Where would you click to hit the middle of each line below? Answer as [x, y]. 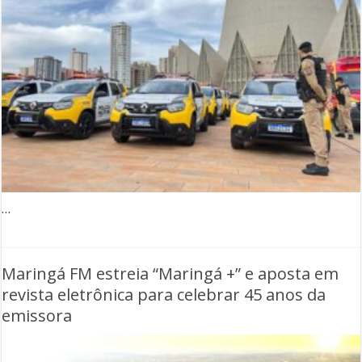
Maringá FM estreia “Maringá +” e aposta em [170, 274]
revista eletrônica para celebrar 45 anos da [164, 295]
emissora [37, 316]
